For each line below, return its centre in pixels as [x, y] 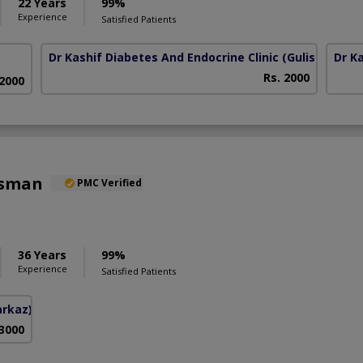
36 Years [42, 254]
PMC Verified [109, 182]
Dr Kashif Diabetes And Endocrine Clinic [164, 58]
